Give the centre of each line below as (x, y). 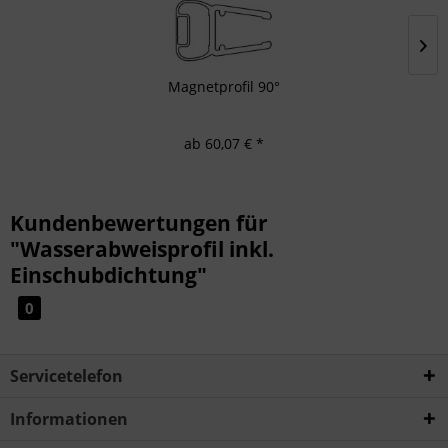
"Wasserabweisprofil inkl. (142, 249)
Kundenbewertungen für (139, 223)
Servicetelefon (66, 376)
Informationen (69, 419)
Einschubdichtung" (108, 275)
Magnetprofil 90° (224, 87)
